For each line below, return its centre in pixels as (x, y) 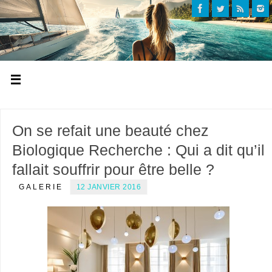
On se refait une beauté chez (110, 130)
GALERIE (41, 187)
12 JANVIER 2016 (109, 187)
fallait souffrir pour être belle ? (113, 169)
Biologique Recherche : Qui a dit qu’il (138, 150)
